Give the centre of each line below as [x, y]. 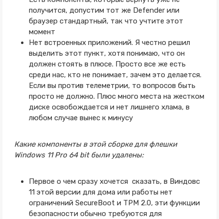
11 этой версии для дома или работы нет [100, 192]
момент [42, 32]
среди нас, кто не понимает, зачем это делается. [115, 75]
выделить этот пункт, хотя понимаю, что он [107, 53]
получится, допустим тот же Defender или [104, 10]
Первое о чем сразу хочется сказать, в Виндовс [114, 181]
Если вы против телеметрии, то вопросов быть [112, 86]
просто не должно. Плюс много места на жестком [116, 96]
